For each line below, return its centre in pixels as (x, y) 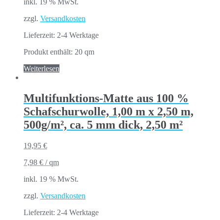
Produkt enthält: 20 (54, 52)
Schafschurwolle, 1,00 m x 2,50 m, (109, 112)
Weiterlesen (41, 69)
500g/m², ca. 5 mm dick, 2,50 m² (103, 125)
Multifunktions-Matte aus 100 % (106, 98)
